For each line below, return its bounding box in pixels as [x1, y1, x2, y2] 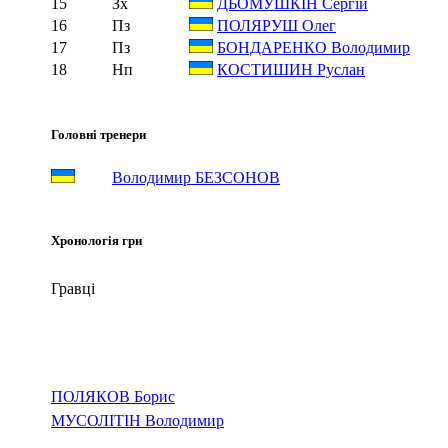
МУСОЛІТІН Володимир [51, 411, 224, 429]
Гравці [51, 279, 95, 297]
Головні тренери [51, 126, 146, 142]
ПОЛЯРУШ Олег [217, 16, 336, 34]
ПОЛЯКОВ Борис [51, 387, 175, 405]
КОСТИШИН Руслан [217, 60, 365, 78]
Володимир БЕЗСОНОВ [112, 168, 280, 186]
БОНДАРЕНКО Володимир [217, 38, 410, 56]
